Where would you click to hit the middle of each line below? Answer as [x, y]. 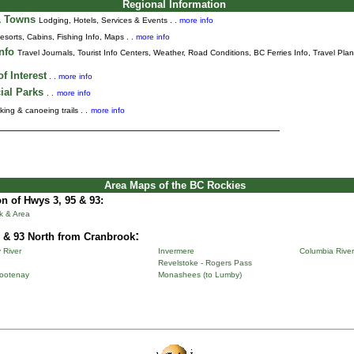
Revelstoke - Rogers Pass [205, 263]
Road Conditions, [220, 53]
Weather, [170, 53]
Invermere [176, 251]
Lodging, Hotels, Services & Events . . [109, 20]
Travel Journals [45, 53]
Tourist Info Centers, [115, 53]
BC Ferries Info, [283, 53]
